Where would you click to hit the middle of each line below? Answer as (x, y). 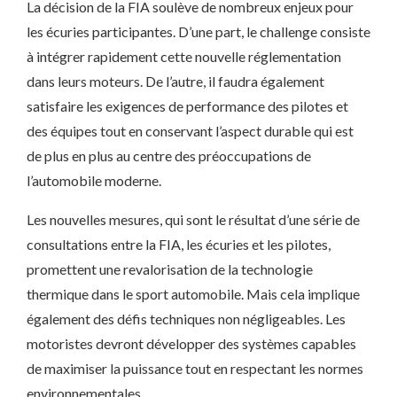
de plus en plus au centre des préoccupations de (169, 156)
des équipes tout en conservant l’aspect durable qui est (190, 131)
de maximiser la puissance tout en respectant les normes (195, 368)
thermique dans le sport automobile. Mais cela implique (193, 294)
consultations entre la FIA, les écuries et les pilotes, (179, 244)
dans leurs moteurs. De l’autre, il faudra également (175, 81)
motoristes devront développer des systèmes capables (191, 343)
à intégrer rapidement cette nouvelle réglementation (184, 56)
